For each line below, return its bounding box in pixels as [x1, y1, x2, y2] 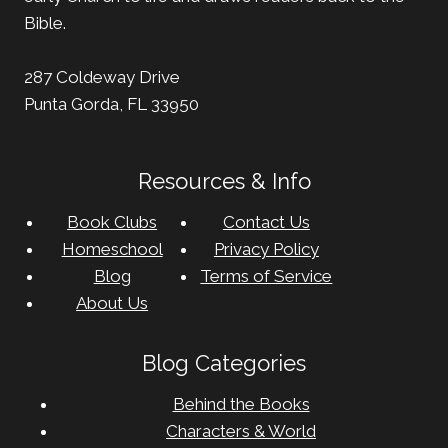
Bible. [24, 12, 66, 33]
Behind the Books [172, 393, 310, 414]
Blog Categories [142, 349, 306, 376]
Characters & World [166, 420, 316, 441]
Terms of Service [200, 265, 333, 286]
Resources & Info [137, 167, 311, 194]
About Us [76, 292, 149, 313]
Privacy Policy [213, 238, 319, 259]
